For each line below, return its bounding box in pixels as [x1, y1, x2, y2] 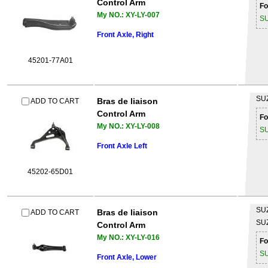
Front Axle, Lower [97, 253, 157, 261]
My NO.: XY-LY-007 [97, 11, 160, 19]
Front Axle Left [97, 142, 147, 150]
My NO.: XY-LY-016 [97, 233, 160, 242]
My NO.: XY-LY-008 [97, 122, 160, 130]
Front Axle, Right [97, 31, 154, 39]
